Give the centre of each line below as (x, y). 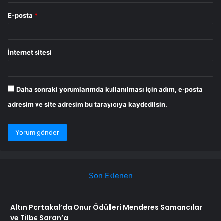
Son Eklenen (110, 176)
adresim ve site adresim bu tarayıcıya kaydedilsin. (88, 104)
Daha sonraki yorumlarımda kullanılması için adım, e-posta (110, 90)
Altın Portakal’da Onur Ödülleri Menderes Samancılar (106, 207)
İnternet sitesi (30, 53)
